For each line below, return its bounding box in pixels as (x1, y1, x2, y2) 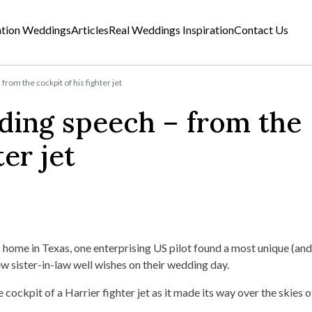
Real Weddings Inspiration (109, 22, 235, 36)
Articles (71, 22, 109, 36)
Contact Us (234, 22, 289, 36)
